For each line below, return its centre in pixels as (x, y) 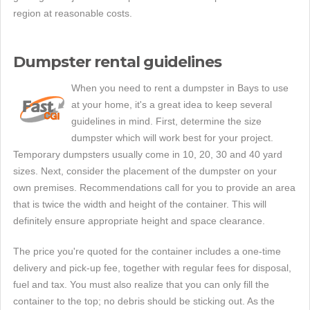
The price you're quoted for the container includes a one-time (147, 252)
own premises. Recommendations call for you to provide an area (154, 188)
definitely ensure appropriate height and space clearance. (139, 221)
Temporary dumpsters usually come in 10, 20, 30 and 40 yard (148, 155)
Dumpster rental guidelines (117, 62)
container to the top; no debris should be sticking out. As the (144, 301)
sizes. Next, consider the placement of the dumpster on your (145, 171)
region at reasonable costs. (73, 13)
